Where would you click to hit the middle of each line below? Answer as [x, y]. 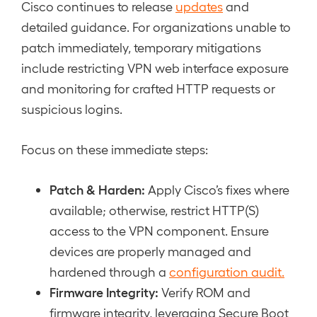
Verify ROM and [204, 292]
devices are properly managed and [150, 251]
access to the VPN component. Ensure [159, 230]
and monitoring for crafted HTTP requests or [148, 88]
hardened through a [109, 271]
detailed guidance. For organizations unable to [156, 27]
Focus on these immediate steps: [115, 149]
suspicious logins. [72, 109]
